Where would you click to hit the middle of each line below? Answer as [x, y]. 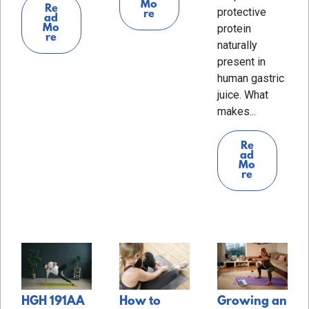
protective [241, 12]
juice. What [242, 94]
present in [241, 61]
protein [234, 28]
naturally [237, 45]
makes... [236, 111]
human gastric [250, 78]
